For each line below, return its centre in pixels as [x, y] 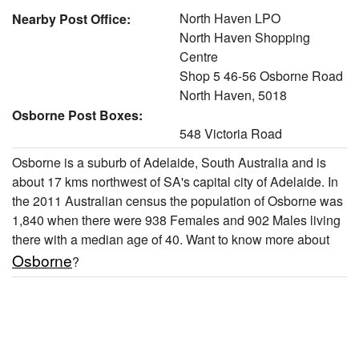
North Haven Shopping [245, 37]
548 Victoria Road [231, 133]
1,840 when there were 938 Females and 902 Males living [176, 220]
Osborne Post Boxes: [77, 115]
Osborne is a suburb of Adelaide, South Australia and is [169, 162]
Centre [199, 56]
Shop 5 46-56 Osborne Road [261, 75]
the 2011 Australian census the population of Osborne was [177, 200]
